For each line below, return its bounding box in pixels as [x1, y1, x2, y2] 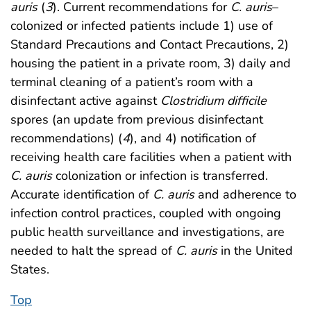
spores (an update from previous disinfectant [10, 110, 263, 128]
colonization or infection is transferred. [52, 167, 268, 184]
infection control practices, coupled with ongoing [10, 204, 281, 221]
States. [10, 260, 49, 278]
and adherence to [194, 185, 296, 203]
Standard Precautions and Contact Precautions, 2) [10, 35, 289, 53]
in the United [217, 242, 293, 259]
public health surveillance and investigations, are [10, 223, 285, 240]
